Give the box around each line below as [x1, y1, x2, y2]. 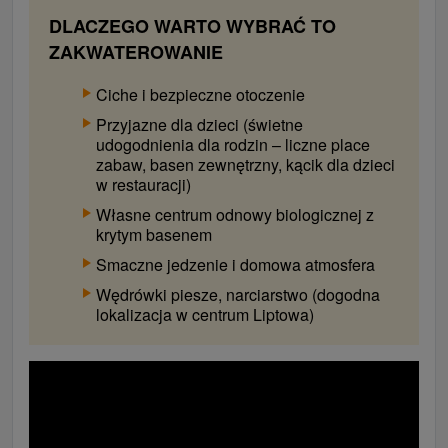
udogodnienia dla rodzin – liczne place [96, 132, 370, 156]
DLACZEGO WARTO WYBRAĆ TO [49, 12, 336, 39]
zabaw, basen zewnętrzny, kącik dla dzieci [96, 152, 395, 176]
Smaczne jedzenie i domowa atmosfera [96, 252, 375, 276]
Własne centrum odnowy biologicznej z [96, 202, 374, 226]
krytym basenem [96, 222, 212, 246]
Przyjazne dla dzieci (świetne [96, 112, 303, 136]
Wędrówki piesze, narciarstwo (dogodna [96, 282, 380, 306]
